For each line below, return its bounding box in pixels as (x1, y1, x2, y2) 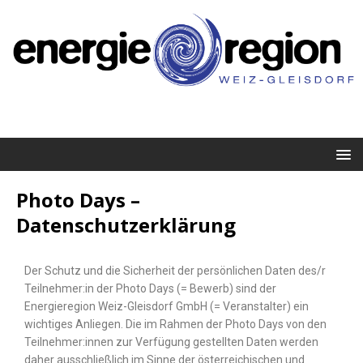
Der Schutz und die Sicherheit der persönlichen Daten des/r (24, 264, 326, 278)
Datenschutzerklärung (16, 211, 236, 239)
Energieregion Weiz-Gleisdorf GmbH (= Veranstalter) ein (24, 300, 309, 314)
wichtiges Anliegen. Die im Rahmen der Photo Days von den (24, 318, 327, 331)
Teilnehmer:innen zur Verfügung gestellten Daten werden (24, 335, 318, 349)
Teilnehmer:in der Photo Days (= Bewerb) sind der (24, 282, 276, 296)
